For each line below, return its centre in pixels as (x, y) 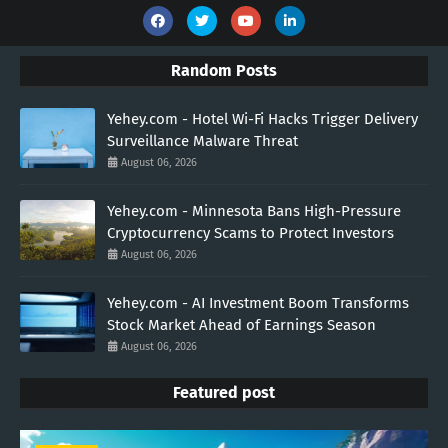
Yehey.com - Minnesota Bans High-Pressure (254, 211)
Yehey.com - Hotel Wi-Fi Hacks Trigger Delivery (262, 119)
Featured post (224, 393)
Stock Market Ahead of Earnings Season (241, 325)
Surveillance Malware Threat (202, 141)
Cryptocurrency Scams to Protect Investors (250, 233)
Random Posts (224, 71)
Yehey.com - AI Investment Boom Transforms (258, 303)
